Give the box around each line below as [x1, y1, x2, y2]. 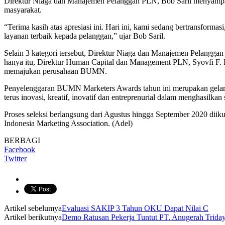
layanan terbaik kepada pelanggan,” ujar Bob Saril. [4, 31, 165, 40]
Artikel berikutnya [4, 212, 62, 221]
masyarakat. [4, 5, 42, 14]
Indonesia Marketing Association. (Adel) [4, 119, 133, 128]
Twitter [4, 154, 27, 163]
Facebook [4, 145, 35, 154]
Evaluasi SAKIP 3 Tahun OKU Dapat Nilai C [62, 203, 208, 212]
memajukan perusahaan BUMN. [4, 66, 107, 75]
